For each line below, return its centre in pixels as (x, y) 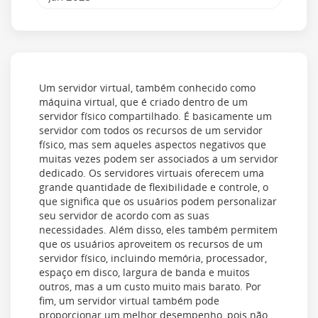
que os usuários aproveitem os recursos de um (151, 244)
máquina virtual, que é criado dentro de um (143, 102)
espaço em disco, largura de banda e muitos (144, 272)
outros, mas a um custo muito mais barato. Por (150, 286)
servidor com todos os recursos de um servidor (151, 130)
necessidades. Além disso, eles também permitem (158, 230)
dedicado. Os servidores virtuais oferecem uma (152, 173)
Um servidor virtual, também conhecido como (147, 88)
